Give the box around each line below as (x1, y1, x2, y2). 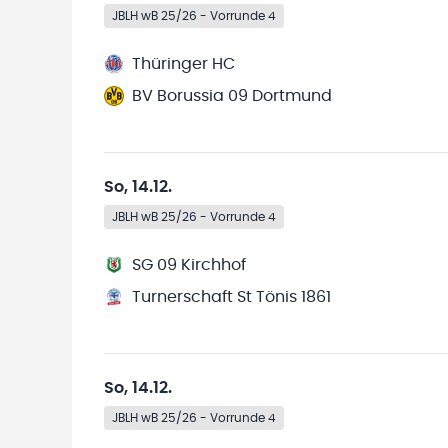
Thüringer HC (132, 56, 235, 72)
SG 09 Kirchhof (132, 257, 246, 273)
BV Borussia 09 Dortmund (132, 88, 332, 104)
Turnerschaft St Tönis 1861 (132, 289, 331, 305)
